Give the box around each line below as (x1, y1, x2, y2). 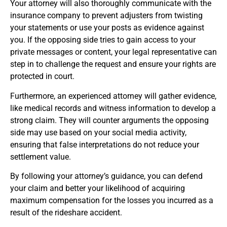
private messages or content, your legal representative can (10, 47, 217, 57)
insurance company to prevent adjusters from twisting (10, 11, 203, 21)
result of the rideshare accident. (10, 207, 122, 217)
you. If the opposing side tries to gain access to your (10, 35, 196, 45)
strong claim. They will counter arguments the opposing (10, 115, 209, 125)
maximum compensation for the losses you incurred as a (10, 195, 213, 205)
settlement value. (10, 152, 71, 162)
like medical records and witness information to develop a (10, 103, 216, 113)
